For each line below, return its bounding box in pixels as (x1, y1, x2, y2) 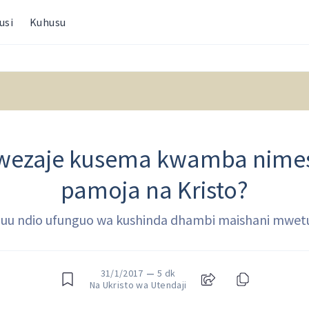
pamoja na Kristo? (60, 175, 248, 206)
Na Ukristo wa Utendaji (89, 279, 187, 291)
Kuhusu (30, 15, 66, 29)
